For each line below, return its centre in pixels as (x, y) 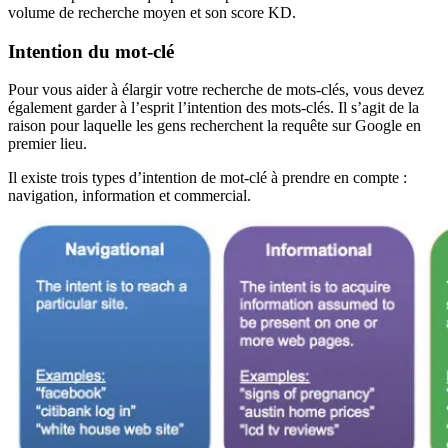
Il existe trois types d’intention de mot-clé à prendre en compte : (207, 178)
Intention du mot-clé (91, 51)
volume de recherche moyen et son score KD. (152, 12)
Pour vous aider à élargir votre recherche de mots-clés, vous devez (216, 90)
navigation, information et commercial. (129, 196)
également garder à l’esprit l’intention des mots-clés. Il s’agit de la (213, 108)
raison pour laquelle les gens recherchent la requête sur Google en (214, 126)
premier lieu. (47, 144)
